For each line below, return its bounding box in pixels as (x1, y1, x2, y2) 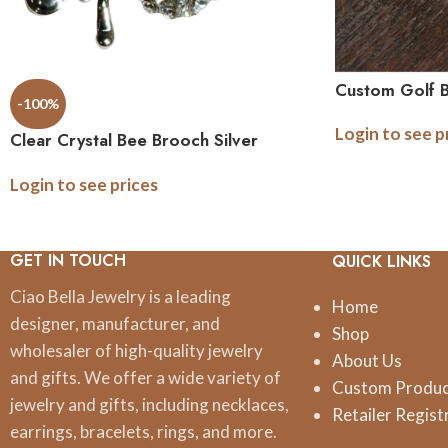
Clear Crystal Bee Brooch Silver (10, 128, 258, 152)
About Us (332, 349, 403, 371)
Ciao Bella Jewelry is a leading (10, 285, 231, 307)
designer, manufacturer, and (10, 312, 220, 334)
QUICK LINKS (332, 249, 432, 273)
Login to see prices (10, 173, 158, 195)
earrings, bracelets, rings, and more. (10, 420, 277, 442)
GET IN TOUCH (10, 248, 126, 272)
